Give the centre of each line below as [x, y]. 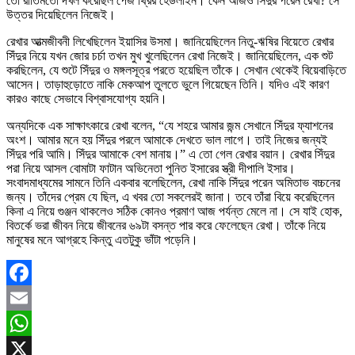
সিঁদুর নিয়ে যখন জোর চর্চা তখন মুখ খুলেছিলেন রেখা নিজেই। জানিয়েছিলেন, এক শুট [170, 55]
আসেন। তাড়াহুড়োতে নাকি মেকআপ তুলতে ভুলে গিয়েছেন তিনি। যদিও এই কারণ [168, 84]
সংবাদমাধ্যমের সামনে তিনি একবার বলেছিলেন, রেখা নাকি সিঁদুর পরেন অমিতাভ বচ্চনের [173, 182]
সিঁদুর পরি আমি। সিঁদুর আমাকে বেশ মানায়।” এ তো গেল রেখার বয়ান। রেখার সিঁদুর [170, 154]
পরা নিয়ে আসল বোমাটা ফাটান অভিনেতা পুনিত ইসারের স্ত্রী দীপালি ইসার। [151, 168]
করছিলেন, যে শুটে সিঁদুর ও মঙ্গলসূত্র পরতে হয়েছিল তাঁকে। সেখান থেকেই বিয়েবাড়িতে [176, 70]
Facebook [31, 297]
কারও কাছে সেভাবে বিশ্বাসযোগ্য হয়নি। [87, 98]
